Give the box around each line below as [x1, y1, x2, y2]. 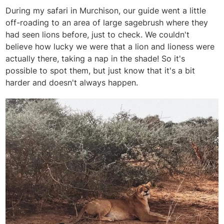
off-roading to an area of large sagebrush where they [5, 17, 208, 28]
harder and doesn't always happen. [5, 77, 138, 88]
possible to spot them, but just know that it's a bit [5, 65, 195, 76]
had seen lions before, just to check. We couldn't [5, 29, 190, 40]
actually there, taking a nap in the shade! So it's [5, 53, 185, 64]
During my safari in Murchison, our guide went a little [5, 5, 206, 16]
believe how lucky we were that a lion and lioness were [5, 41, 215, 52]
